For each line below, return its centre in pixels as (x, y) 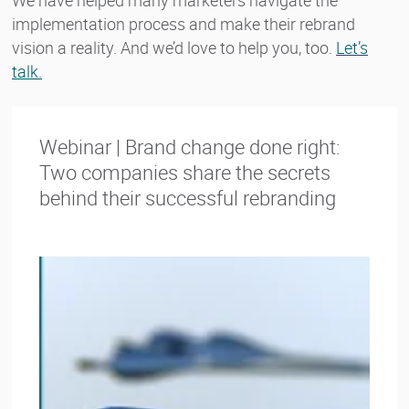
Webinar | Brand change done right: (190, 146)
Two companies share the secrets (185, 172)
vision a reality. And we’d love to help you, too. (174, 47)
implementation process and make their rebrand (184, 23)
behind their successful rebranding (188, 197)
